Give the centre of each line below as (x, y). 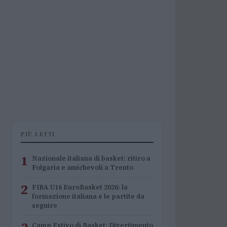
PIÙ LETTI (38, 134)
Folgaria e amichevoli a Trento (83, 167)
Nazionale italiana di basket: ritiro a (91, 158)
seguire (45, 205)
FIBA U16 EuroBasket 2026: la (80, 187)
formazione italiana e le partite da (88, 196)
